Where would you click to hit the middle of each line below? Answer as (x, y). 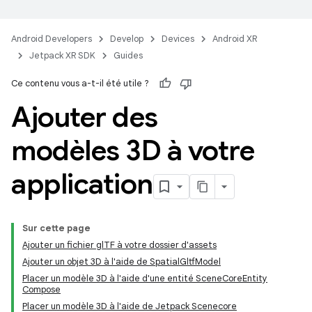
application (82, 184)
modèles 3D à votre (133, 150)
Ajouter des (85, 117)
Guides (128, 55)
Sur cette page (56, 228)
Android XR (235, 39)
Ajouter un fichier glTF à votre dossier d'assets (119, 245)
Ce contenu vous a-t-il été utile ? (80, 83)
